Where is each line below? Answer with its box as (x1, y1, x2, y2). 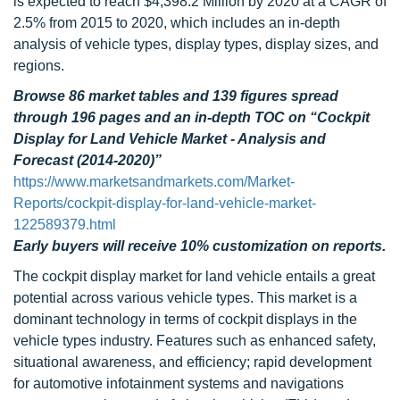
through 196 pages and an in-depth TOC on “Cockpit (13, 110, 370, 125)
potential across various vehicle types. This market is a (13, 290, 357, 305)
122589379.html (13, 217, 116, 232)
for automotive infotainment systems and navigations (13, 376, 344, 391)
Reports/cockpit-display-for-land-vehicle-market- (13, 196, 316, 211)
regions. (13, 58, 64, 73)
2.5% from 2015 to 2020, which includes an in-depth (13, 15, 340, 30)
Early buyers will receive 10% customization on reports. (13, 238, 386, 254)
